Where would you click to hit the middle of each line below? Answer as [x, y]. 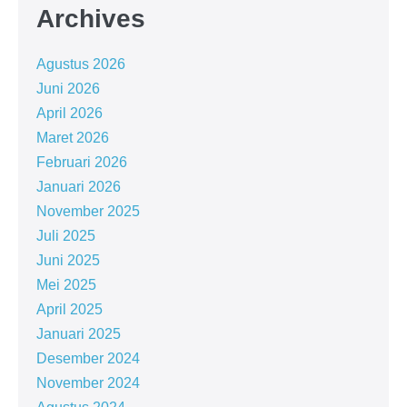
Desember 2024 [88, 358]
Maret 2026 [73, 137]
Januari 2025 [79, 333]
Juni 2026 [68, 88]
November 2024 [88, 382]
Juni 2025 [68, 260]
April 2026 [69, 113]
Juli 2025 [66, 235]
